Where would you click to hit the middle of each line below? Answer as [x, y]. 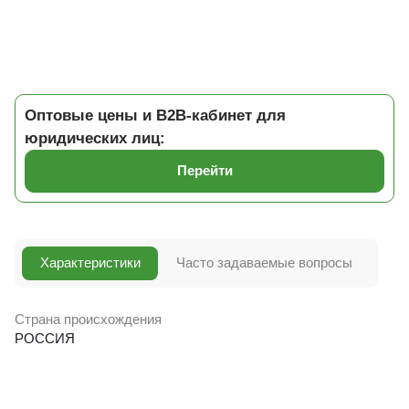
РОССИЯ [45, 338]
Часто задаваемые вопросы [264, 263]
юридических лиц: [95, 138]
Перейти [204, 171]
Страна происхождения [88, 319]
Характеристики [90, 263]
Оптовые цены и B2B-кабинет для [155, 115]
